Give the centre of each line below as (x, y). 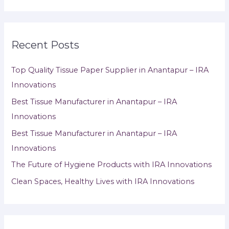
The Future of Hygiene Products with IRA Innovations (112, 165)
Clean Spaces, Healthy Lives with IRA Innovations (103, 181)
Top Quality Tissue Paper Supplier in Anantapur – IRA (110, 70)
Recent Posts (45, 45)
